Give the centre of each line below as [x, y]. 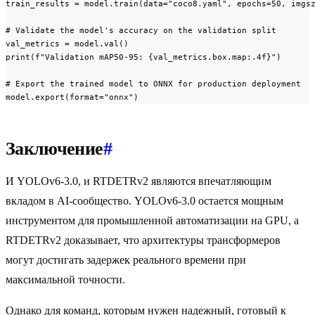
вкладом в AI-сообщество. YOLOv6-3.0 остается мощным [144, 201]
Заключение [54, 149]
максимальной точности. [65, 280]
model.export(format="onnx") [72, 97]
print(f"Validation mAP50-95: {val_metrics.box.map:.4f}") [143, 57]
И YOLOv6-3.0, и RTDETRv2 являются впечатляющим [139, 181]
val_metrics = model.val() [67, 44]
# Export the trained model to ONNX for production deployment [153, 84]
